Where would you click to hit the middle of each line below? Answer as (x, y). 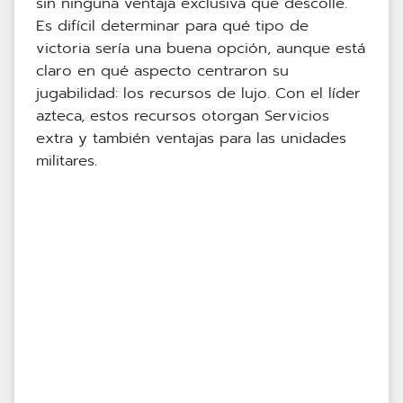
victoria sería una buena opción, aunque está (201, 49)
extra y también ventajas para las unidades (191, 139)
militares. (67, 161)
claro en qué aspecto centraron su (162, 71)
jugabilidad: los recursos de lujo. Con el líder (198, 94)
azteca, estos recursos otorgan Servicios (183, 116)
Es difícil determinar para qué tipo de (172, 26)
